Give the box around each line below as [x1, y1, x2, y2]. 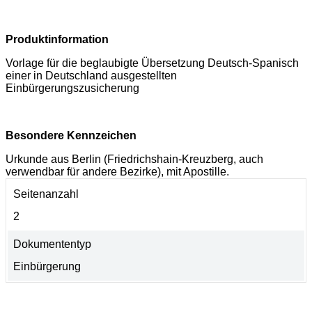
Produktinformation [6, 33, 109, 46]
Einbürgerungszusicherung [6, 82, 139, 95]
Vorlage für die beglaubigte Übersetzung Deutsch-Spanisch [6, 57, 299, 70]
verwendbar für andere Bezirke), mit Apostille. [6, 166, 229, 178]
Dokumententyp [13, 238, 91, 251]
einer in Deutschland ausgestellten [6, 70, 177, 82]
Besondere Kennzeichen [6, 130, 136, 142]
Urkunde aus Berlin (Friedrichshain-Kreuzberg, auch [6, 153, 263, 166]
